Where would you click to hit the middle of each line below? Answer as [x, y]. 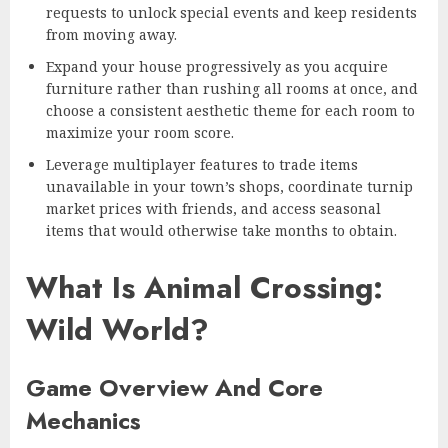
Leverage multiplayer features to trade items [202, 164]
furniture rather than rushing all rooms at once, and [232, 88]
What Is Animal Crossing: [204, 287]
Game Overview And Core [174, 387]
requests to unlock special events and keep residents [231, 12]
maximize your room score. [140, 132]
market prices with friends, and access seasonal [213, 208]
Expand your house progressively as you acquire [217, 66]
